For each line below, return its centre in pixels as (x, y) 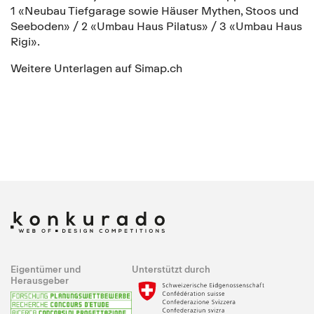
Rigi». (25, 41)
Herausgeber (40, 280)
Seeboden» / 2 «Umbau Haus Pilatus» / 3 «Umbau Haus (156, 26)
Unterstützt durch (171, 269)
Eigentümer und (46, 269)
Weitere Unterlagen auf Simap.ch (96, 68)
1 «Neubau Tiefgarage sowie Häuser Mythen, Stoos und (155, 11)
